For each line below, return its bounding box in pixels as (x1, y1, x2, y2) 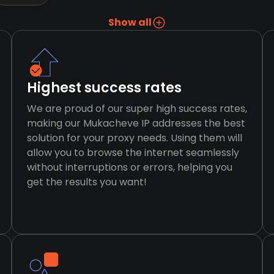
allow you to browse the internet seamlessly (26, 146, 239, 160)
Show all (108, 15, 152, 29)
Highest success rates (26, 78, 182, 97)
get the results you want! (26, 175, 147, 189)
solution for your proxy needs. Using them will (26, 131, 242, 145)
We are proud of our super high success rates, (26, 102, 247, 116)
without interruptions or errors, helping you (26, 160, 232, 174)
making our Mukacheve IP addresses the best (26, 116, 245, 130)
